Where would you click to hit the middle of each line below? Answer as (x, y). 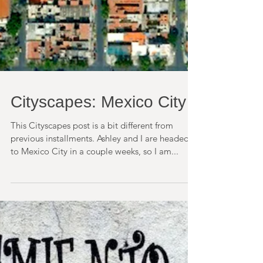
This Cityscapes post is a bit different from (92, 196)
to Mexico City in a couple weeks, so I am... (95, 222)
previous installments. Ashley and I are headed (54, 209)
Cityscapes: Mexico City (98, 172)
